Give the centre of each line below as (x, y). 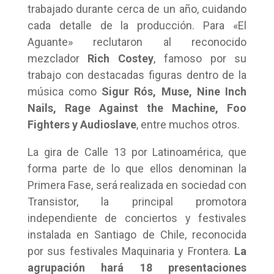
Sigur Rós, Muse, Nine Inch (174, 91)
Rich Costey (121, 58)
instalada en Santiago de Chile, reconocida (137, 235)
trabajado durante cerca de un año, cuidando (137, 9)
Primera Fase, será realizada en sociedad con (137, 185)
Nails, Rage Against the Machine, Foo (137, 108)
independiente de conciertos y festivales (137, 218)
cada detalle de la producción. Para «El (137, 25)
